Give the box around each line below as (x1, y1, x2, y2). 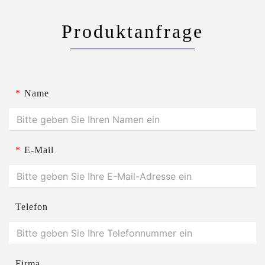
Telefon (15, 202, 48, 212)
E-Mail (24, 145, 54, 156)
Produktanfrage (62, 21, 203, 43)
